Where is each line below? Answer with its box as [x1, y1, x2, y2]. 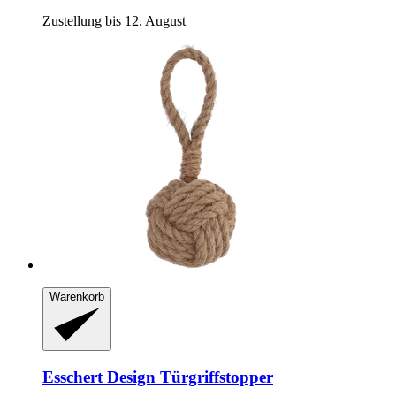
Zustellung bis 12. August [42, 12, 186, 28]
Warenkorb [49, 289, 104, 303]
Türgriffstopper [156, 368, 273, 387]
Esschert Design [42, 368, 156, 387]
